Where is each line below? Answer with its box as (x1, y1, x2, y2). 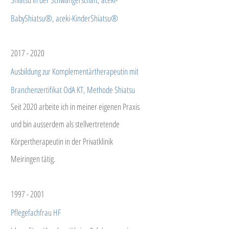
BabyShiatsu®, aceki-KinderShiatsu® (11, 12, 118, 24)
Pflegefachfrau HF (11, 207, 61, 218)
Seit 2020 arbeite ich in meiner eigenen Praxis (11, 101, 140, 112)
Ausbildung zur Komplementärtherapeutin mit (11, 65, 139, 77)
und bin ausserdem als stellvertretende (11, 118, 120, 130)
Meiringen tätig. (11, 153, 56, 165)
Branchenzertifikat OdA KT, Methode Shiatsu (11, 84, 135, 96)
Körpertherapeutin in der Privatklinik (11, 135, 113, 147)
